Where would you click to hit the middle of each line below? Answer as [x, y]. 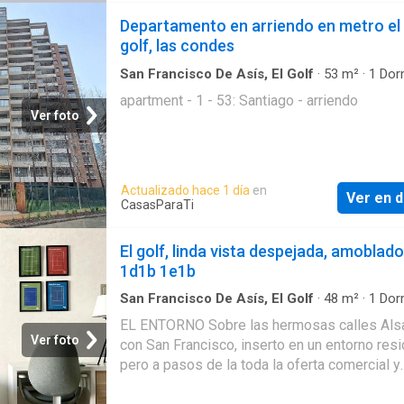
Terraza [345, 315]
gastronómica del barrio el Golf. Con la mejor [259, 385]
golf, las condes [177, 45]
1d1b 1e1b [158, 271]
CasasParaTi [157, 205]
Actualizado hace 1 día [185, 191]
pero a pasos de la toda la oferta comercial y [260, 365]
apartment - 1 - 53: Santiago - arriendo [239, 100]
